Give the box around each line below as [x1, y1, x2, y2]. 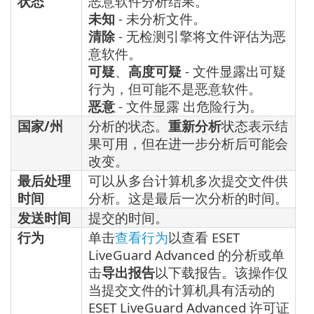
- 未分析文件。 [115, 9, 206, 27]
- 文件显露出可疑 [182, 62, 286, 80]
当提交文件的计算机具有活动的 [88, 280, 275, 299]
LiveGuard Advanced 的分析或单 [88, 245, 285, 264]
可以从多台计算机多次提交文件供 [88, 171, 288, 189]
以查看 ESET [168, 228, 240, 246]
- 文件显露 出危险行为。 [115, 97, 263, 115]
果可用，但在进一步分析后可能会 [88, 134, 288, 152]
